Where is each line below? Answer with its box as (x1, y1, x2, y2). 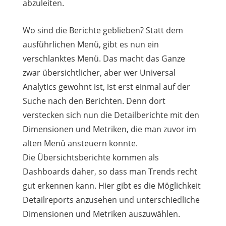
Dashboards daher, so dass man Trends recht (22, 165, 197, 177)
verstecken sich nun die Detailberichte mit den (22, 109, 199, 121)
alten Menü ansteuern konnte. (22, 137, 138, 149)
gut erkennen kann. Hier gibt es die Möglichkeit (22, 180, 201, 191)
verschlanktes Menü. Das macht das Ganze (22, 52, 185, 64)
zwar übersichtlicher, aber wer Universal (22, 67, 176, 78)
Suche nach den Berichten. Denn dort (22, 95, 165, 106)
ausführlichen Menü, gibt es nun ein (22, 38, 159, 50)
